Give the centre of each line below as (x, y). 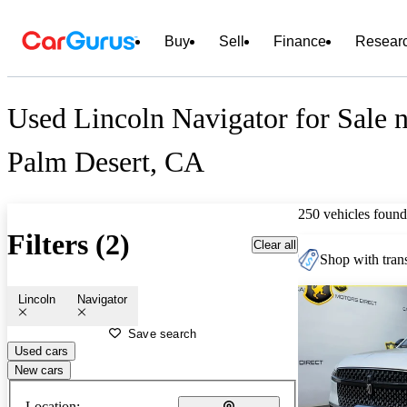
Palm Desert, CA (106, 162)
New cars (39, 370)
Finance (300, 41)
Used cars (41, 351)
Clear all (275, 244)
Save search (163, 333)
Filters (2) (69, 245)
